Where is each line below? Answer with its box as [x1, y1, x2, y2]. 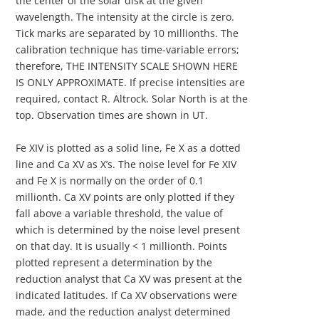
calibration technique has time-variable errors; [16, 43, 240, 57]
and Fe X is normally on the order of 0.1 [16, 173, 204, 187]
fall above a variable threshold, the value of [16, 206, 224, 220]
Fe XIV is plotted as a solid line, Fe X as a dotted [16, 140, 241, 155]
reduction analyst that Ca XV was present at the [16, 271, 243, 286]
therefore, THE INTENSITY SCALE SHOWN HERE [16, 59, 239, 73]
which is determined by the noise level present [16, 222, 241, 236]
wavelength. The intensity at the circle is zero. [16, 10, 235, 24]
